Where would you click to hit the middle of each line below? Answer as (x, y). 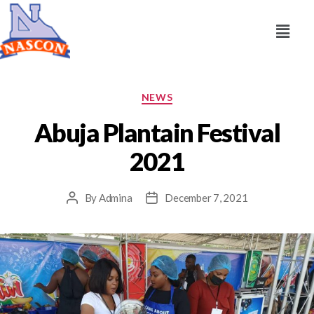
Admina (115, 197)
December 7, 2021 (206, 197)
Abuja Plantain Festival (157, 132)
